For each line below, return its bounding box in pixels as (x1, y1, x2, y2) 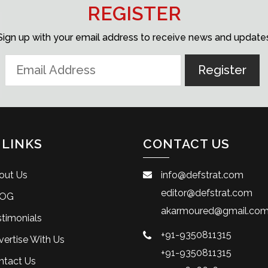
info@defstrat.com (161, 169, 243, 181)
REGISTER (87, 2, 181, 25)
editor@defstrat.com (161, 187, 252, 199)
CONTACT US (143, 136, 230, 152)
